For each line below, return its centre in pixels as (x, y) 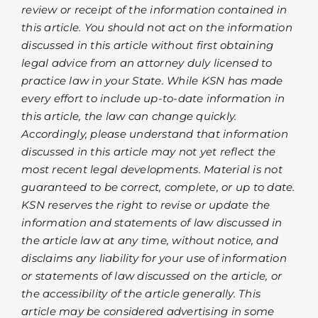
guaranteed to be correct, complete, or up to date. (158, 187)
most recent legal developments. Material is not (152, 170)
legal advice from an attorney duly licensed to (147, 63)
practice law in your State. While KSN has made (152, 81)
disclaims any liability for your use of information (154, 258)
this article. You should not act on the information (157, 28)
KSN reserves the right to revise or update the (146, 205)
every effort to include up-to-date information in (153, 99)
